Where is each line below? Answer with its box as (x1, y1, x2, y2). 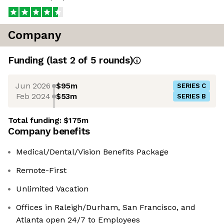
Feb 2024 (15, 91, 50, 101)
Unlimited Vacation (16, 184, 88, 194)
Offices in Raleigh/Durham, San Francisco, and (16, 202, 195, 212)
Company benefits (8, 125, 90, 137)
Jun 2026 (15, 80, 50, 90)
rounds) (96, 54, 133, 66)
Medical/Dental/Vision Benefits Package (16, 147, 168, 157)
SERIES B (177, 92, 206, 100)
